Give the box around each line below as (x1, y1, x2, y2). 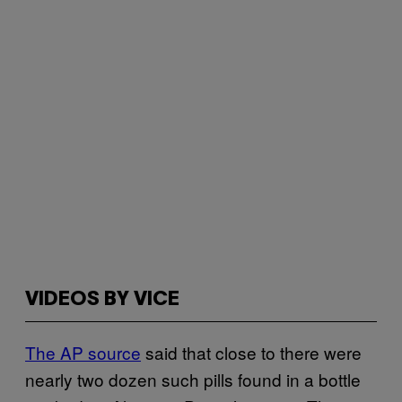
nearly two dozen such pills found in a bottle (25, 367, 361, 391)
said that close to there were (141, 340, 362, 364)
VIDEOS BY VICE (25, 291, 179, 309)
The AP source (25, 340, 141, 364)
